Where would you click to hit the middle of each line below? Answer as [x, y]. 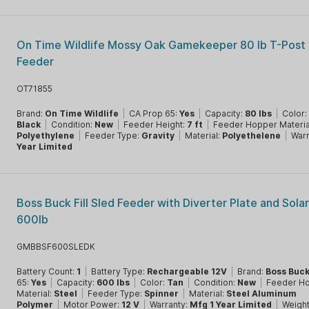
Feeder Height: [156, 124]
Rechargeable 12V [187, 271]
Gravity [158, 136]
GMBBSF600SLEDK [56, 247]
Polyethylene [46, 136]
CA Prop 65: [154, 113]
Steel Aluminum [262, 293]
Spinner [162, 293]
